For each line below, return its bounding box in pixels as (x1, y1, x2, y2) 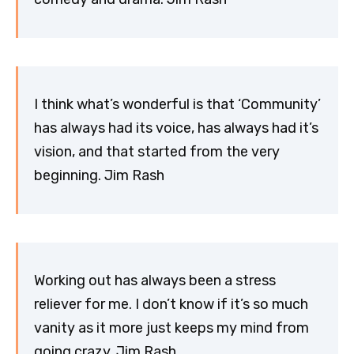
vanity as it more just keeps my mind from (34, 319, 309, 337)
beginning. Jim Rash (34, 167, 164, 185)
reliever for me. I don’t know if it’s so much (34, 296, 308, 314)
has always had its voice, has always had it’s (34, 119, 318, 137)
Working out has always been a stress (34, 272, 276, 290)
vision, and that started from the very (34, 143, 280, 161)
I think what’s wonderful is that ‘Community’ (34, 96, 321, 114)
